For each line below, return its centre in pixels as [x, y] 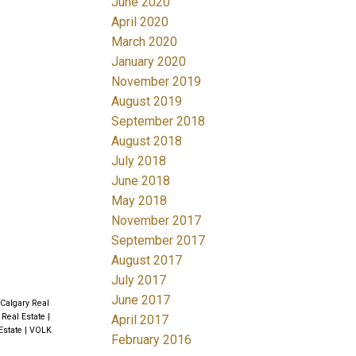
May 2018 [139, 200]
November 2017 [157, 220]
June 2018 [141, 180]
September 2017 [159, 240]
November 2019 [157, 81]
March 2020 [145, 41]
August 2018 [147, 141]
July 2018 [139, 161]
